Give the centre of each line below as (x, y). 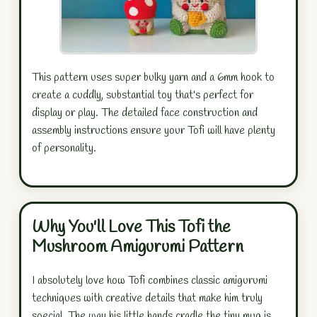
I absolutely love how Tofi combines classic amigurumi (150, 280)
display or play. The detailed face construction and (145, 113)
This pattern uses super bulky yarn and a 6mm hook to (153, 77)
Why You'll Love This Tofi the (131, 227)
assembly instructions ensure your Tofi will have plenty (154, 130)
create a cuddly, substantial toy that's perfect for (143, 95)
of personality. (64, 148)
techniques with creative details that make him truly (147, 298)
